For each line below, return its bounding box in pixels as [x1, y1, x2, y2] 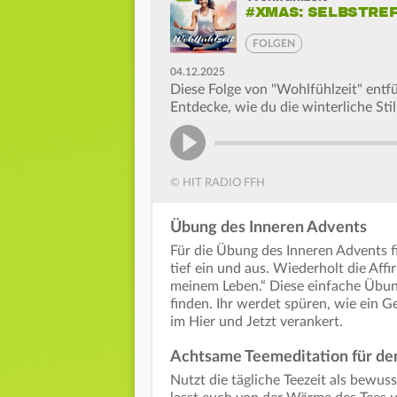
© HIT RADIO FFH [170, 177, 265, 190]
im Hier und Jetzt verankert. [170, 315, 343, 330]
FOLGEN [253, 37, 295, 49]
